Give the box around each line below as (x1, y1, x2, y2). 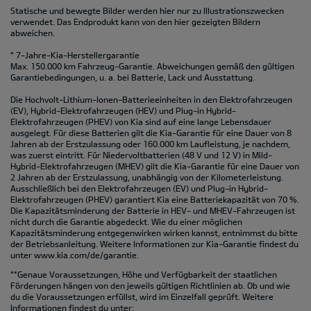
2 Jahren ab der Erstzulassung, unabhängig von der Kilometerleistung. (10, 172, 283, 183)
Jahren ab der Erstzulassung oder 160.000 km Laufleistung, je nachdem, (10, 139, 290, 149)
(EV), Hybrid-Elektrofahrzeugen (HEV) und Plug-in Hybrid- (10, 106, 236, 116)
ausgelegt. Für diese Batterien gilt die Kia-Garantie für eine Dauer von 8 (10, 128, 292, 138)
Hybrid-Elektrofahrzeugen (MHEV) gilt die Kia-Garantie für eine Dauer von (10, 161, 299, 171)
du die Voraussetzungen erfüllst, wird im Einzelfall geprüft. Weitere (10, 292, 274, 302)
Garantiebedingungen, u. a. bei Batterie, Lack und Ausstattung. (10, 72, 255, 83)
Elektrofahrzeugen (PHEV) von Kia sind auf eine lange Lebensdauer (10, 117, 271, 127)
